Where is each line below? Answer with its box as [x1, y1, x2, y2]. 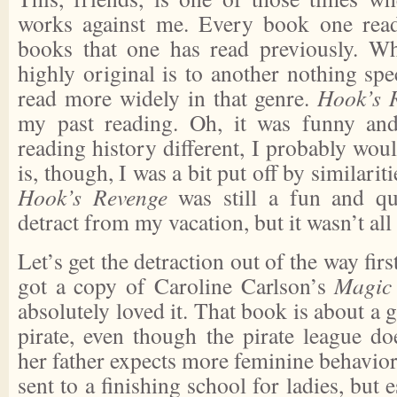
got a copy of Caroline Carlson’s [18, 270, 335, 300]
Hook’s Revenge [18, 182, 167, 212]
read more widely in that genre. [18, 82, 318, 113]
